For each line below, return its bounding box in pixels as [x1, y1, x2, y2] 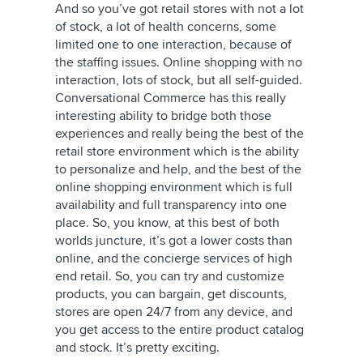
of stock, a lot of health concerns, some [55, 19, 276, 35]
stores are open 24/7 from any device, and [55, 304, 293, 320]
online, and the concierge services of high [55, 250, 293, 267]
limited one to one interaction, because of [55, 36, 292, 53]
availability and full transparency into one [55, 197, 287, 213]
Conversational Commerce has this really [55, 90, 286, 106]
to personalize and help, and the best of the [55, 161, 301, 177]
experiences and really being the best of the [55, 126, 304, 142]
